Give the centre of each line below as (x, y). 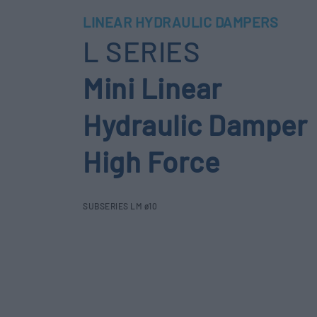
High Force (151, 161)
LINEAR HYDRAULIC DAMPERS (180, 22)
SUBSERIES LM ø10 (120, 206)
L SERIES (142, 51)
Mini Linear (152, 88)
